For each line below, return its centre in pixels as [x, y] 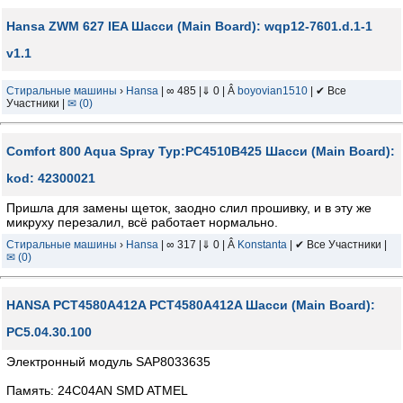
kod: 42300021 [51, 178]
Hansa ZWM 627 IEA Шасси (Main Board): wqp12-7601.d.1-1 [189, 26]
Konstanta [262, 245]
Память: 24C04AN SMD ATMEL [97, 390]
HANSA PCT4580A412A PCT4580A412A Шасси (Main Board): [191, 305]
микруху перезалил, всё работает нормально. [142, 222]
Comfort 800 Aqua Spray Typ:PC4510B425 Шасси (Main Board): [201, 151]
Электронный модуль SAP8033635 [108, 362]
